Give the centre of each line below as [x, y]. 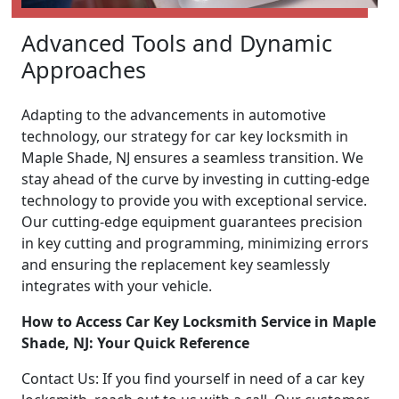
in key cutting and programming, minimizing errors [195, 243]
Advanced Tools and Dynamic [177, 42]
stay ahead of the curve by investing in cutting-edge [195, 179]
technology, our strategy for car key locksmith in [185, 136]
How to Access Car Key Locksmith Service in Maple [199, 321]
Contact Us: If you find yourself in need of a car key [193, 378]
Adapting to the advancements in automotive [174, 114]
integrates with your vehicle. [117, 285]
